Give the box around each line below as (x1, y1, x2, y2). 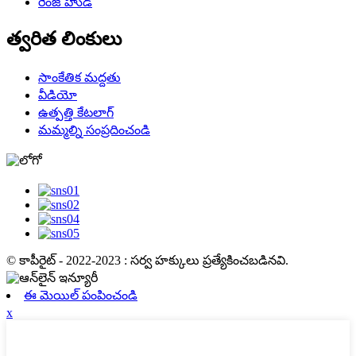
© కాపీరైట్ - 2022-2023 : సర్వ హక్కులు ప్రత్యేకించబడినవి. (6, 253, 288, 268)
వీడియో (38, 88, 77, 103)
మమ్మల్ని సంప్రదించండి (38, 123, 150, 137)
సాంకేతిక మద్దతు (38, 71, 121, 85)
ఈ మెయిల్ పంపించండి (24, 288, 137, 303)
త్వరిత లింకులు (6, 29, 122, 50)
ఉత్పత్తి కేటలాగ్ (38, 106, 114, 120)
